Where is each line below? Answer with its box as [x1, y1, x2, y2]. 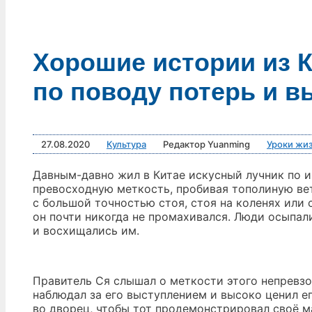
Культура [107, 139, 146, 150]
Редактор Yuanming [163, 139, 250, 150]
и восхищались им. [33, 224, 139, 238]
